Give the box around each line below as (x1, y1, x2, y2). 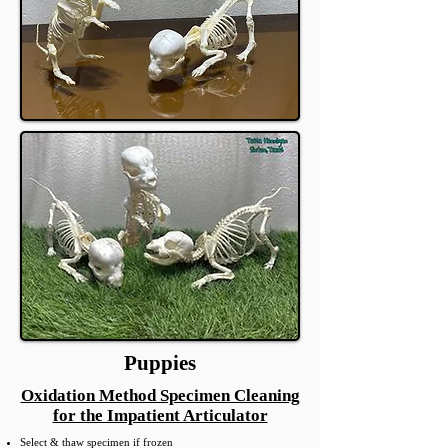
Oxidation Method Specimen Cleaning (20, 386, 300, 405)
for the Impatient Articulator (52, 406, 268, 425)
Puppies (124, 351, 196, 375)
